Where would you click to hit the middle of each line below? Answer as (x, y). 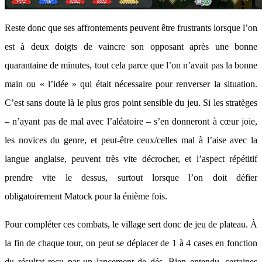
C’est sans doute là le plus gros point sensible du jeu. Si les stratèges (131, 103)
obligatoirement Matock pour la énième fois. (86, 196)
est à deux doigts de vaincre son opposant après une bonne (131, 46)
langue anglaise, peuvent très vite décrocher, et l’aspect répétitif (131, 159)
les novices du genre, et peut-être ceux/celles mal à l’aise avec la (131, 140)
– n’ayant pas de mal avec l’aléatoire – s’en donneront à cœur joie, (131, 121)
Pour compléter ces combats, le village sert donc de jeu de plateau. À (131, 224)
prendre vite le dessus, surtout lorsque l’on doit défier (131, 177)
